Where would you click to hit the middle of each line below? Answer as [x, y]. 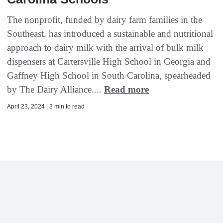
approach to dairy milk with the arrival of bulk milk [105, 48]
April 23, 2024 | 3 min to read [46, 107]
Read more [126, 90]
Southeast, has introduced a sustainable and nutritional [110, 34]
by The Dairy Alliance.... [56, 90]
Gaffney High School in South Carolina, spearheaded [109, 76]
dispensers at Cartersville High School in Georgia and [109, 62]
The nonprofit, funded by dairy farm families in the [105, 20]
